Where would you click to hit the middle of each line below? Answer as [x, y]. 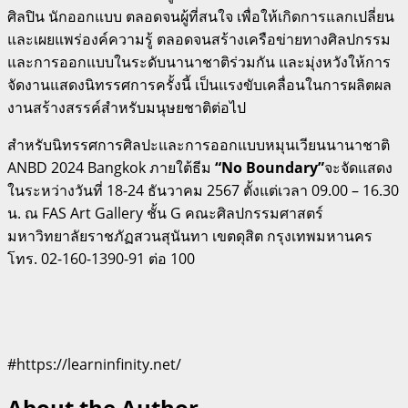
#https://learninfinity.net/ [94, 364]
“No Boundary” [270, 167]
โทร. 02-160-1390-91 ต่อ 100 [101, 258]
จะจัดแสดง [358, 167]
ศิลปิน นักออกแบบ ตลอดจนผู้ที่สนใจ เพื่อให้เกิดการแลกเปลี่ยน [201, 16]
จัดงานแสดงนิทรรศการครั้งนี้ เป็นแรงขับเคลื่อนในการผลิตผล [199, 84]
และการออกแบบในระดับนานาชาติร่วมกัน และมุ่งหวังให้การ [199, 61]
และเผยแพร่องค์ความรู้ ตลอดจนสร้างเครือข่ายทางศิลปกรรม [199, 39]
